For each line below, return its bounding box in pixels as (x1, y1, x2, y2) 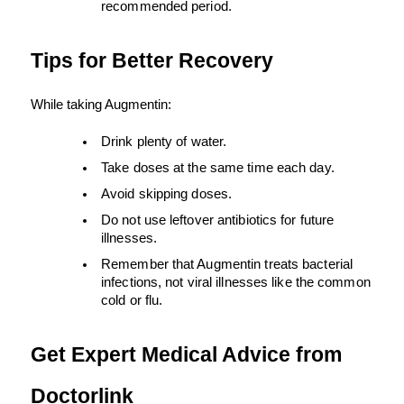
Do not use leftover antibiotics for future (101, 213, 335, 228)
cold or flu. (101, 293, 163, 308)
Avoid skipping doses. (101, 187, 233, 202)
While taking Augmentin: (31, 97, 171, 113)
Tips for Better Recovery (31, 49, 273, 73)
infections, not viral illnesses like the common (101, 275, 371, 290)
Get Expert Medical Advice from (31, 343, 342, 367)
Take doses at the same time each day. (101, 161, 335, 176)
